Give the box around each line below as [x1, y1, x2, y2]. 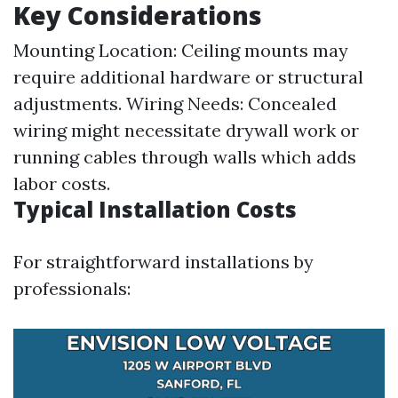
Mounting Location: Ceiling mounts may [13, 39, 348, 61]
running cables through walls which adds [13, 146, 356, 168]
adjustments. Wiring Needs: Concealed [13, 92, 337, 115]
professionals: [13, 277, 131, 299]
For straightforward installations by [13, 251, 314, 273]
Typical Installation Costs [13, 195, 297, 224]
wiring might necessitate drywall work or [13, 119, 359, 141]
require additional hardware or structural [13, 66, 363, 88]
